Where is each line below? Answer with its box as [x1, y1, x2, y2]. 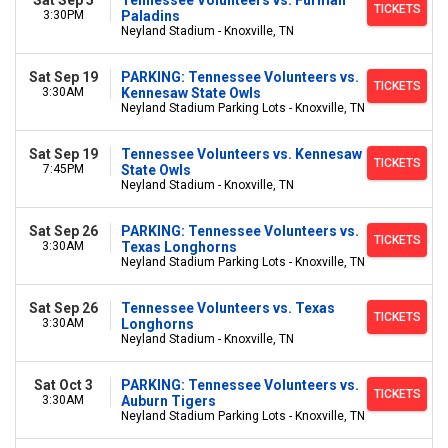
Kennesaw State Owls [121, 85, 261, 101]
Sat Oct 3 [33, 377, 93, 393]
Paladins [121, 8, 180, 24]
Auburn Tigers [121, 393, 216, 409]
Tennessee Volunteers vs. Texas [121, 300, 335, 316]
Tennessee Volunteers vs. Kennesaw [121, 146, 362, 162]
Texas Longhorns [121, 239, 237, 255]
